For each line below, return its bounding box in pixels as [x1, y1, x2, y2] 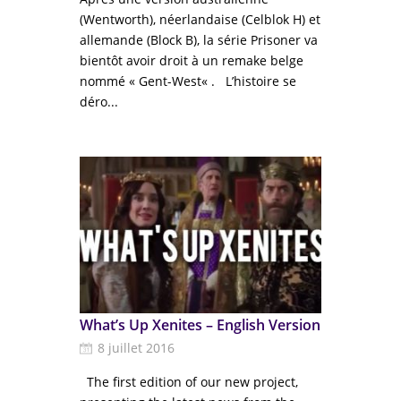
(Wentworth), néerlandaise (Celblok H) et [80, 11, 320, 28]
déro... [80, 93, 118, 110]
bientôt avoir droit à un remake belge [80, 52, 303, 69]
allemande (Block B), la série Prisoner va [80, 31, 318, 48]
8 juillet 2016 [98, 339, 175, 356]
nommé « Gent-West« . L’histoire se [80, 73, 296, 90]
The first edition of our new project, [80, 373, 298, 390]
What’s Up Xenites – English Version [80, 315, 320, 335]
